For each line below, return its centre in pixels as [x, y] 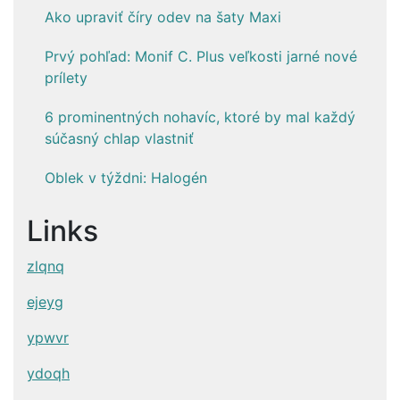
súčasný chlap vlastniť [119, 138]
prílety [66, 77]
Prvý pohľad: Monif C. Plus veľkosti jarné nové [201, 56]
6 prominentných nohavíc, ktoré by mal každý [200, 117]
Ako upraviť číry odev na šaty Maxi [163, 17]
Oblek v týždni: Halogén [126, 177]
